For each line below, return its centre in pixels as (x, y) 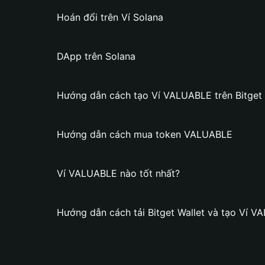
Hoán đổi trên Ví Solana (110, 17)
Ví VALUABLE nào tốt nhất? (118, 173)
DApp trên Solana (96, 56)
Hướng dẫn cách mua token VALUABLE (145, 134)
